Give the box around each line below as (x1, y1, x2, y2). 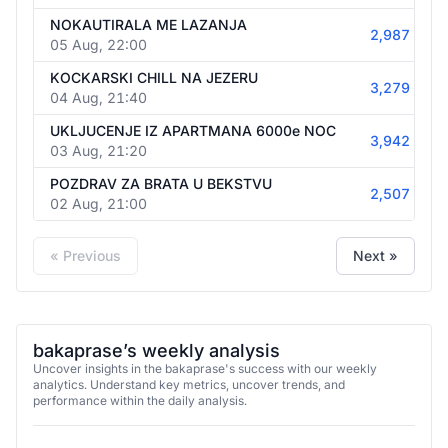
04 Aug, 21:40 (50, 89, 147, 106)
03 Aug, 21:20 (50, 142, 147, 159)
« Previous (50, 247, 121, 264)
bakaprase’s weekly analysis (33, 340, 280, 361)
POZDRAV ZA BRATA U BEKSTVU (50, 175, 272, 192)
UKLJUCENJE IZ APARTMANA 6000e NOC (50, 122, 336, 139)
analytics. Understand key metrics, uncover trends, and (33, 377, 345, 392)
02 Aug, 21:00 (50, 195, 147, 212)
